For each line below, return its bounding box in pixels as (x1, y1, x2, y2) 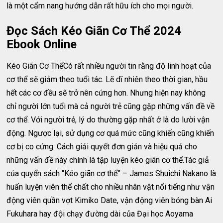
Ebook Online (6, 37, 77, 51)
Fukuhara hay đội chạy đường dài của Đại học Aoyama (6, 209, 194, 219)
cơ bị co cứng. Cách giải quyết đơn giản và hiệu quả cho (6, 142, 198, 151)
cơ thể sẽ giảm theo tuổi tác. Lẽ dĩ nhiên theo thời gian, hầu (6, 75, 208, 84)
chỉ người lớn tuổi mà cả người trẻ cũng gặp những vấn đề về (6, 102, 215, 111)
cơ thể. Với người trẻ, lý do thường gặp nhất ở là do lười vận (6, 115, 210, 124)
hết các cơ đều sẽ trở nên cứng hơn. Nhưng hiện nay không (6, 88, 206, 98)
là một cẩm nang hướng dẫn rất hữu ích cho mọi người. (6, 1, 194, 10)
